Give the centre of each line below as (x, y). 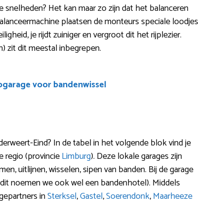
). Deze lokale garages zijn (136, 156)
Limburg (76, 156)
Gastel (91, 196)
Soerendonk (128, 196)
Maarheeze (173, 196)
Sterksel (62, 196)
